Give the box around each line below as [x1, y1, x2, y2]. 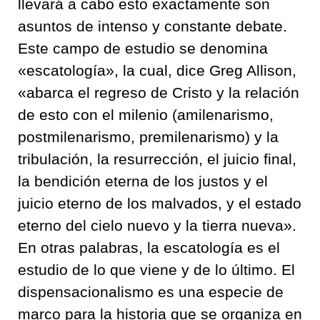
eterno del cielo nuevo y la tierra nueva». [18, 217, 296, 234]
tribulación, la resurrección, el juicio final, [18, 151, 296, 167]
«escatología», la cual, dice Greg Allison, [18, 62, 296, 79]
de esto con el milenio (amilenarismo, [18, 106, 274, 123]
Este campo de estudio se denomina [18, 40, 268, 56]
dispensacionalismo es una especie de [18, 284, 284, 300]
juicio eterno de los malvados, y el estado [18, 195, 301, 211]
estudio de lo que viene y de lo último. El [18, 261, 295, 278]
